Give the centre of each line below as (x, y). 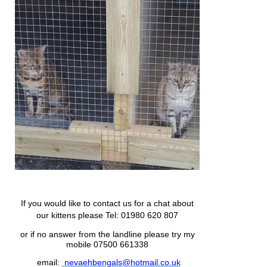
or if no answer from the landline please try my (107, 234)
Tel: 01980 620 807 (141, 215)
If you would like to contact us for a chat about (107, 203)
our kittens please (70, 215)
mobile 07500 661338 (107, 244)
